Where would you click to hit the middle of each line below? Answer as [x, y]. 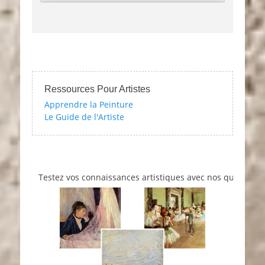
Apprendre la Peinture [89, 105]
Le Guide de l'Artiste [84, 117]
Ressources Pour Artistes [97, 89]
